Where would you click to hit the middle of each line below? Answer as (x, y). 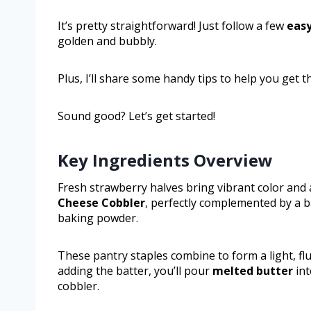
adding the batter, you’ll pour (135, 271)
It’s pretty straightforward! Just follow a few (172, 26)
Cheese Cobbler (101, 203)
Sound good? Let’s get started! (136, 116)
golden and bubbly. (107, 41)
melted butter (253, 271)
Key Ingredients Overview (165, 160)
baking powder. (98, 218)
